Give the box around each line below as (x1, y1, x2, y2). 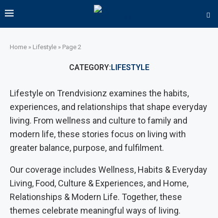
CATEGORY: (69, 63, 111, 72)
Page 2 (62, 43, 81, 51)
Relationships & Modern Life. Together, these (10, 192, 182, 202)
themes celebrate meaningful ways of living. (10, 205, 181, 216)
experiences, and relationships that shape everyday (10, 102, 207, 112)
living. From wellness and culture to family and (10, 115, 187, 126)
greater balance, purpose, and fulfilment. (10, 143, 164, 153)
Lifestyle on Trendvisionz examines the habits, (10, 88, 189, 98)
